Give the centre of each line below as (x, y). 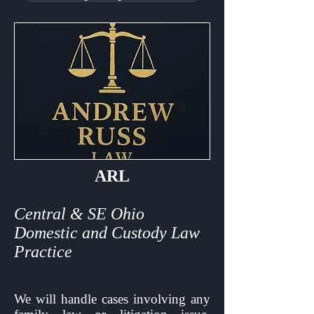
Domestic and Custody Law (107, 233)
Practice (43, 252)
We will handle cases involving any (112, 299)
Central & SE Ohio (79, 214)
